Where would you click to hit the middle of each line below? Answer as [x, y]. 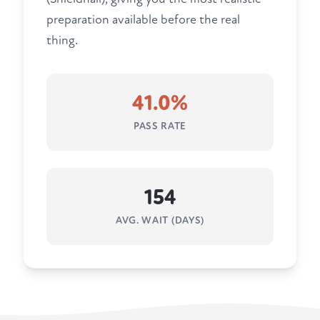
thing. [62, 41]
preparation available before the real [143, 20]
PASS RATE [160, 126]
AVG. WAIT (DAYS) [160, 221]
